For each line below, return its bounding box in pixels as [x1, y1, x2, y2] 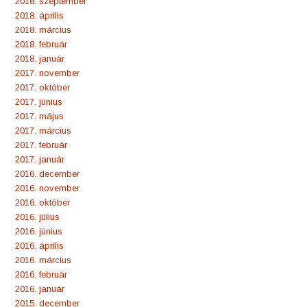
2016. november [15, 182, 79, 193]
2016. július [15, 211, 60, 222]
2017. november [15, 67, 79, 78]
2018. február [15, 38, 67, 49]
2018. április [15, 10, 64, 21]
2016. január [15, 283, 64, 294]
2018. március [15, 24, 71, 35]
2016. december [15, 168, 79, 179]
